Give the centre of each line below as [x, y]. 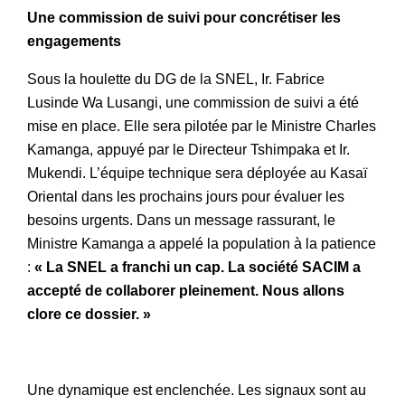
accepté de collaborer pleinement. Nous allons [186, 290]
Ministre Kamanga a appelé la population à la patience [202, 243]
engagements [74, 41]
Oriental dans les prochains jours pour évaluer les [186, 196]
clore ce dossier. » [89, 314]
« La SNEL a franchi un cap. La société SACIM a [198, 267]
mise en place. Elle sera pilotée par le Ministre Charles [202, 126]
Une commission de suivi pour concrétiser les [184, 17]
